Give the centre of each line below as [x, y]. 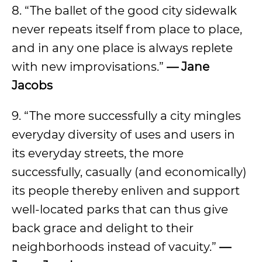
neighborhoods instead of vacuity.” [116, 247]
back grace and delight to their [103, 228]
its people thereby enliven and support [126, 191]
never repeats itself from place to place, [127, 29]
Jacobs [32, 85]
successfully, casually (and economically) [129, 172]
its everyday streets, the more [98, 153]
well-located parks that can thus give [120, 209]
